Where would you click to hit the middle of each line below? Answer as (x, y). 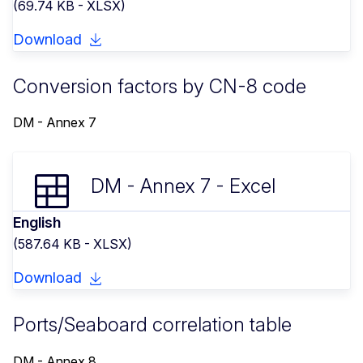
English (37, 223)
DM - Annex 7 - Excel (183, 186)
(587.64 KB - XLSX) (73, 244)
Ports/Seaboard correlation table (152, 325)
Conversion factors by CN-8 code (160, 86)
